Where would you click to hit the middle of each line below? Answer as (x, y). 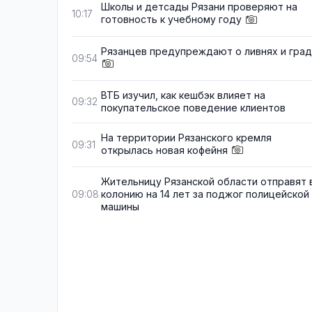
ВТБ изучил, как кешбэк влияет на (183, 95)
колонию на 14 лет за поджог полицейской (205, 194)
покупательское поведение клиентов (193, 107)
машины (120, 206)
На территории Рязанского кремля (186, 137)
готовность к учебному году (171, 19)
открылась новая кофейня (164, 150)
